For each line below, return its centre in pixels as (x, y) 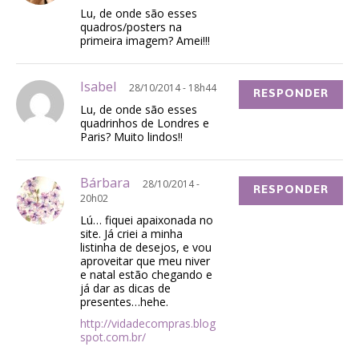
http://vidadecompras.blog (148, 323)
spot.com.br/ (113, 337)
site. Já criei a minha (131, 233)
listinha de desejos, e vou (146, 247)
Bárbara (111, 182)
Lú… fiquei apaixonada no (147, 220)
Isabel (105, 86)
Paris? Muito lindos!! (131, 136)
